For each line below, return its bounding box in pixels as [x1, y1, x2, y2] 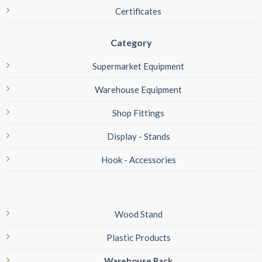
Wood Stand [114, 209, 163, 220]
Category [110, 36, 152, 48]
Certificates [115, 5, 161, 16]
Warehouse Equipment [95, 84, 182, 95]
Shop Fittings [112, 107, 164, 118]
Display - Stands [106, 130, 170, 142]
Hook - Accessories [101, 154, 176, 165]
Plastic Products [106, 232, 171, 243]
